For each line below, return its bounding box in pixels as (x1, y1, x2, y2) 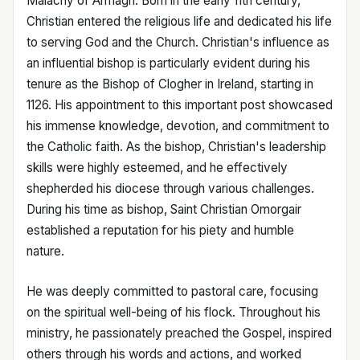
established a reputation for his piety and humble (27, 222, 294, 238)
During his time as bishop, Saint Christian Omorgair (27, 201, 301, 217)
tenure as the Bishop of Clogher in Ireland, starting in (27, 76, 313, 92)
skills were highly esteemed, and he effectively (27, 159, 288, 175)
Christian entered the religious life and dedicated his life (27, 13, 332, 29)
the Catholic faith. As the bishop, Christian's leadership (27, 138, 326, 154)
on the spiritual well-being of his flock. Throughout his (27, 304, 321, 320)
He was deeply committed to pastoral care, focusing (27, 283, 318, 299)
